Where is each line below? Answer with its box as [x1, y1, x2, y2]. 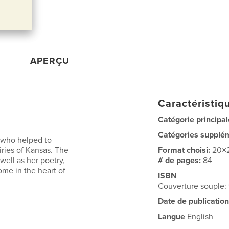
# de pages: [158, 155, 203, 166]
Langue [158, 212, 186, 222]
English [185, 212, 214, 222]
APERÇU [30, 55, 70, 66]
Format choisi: [158, 145, 213, 155]
